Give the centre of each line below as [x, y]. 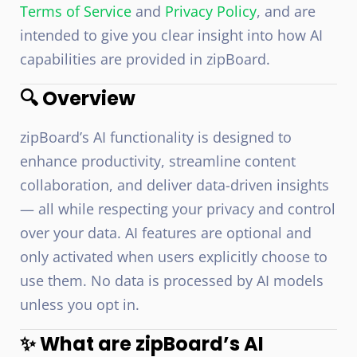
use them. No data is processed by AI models [172, 280]
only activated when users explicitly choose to [174, 257]
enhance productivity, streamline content [158, 161]
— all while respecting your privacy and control [178, 209]
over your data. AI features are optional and [166, 233]
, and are [286, 11]
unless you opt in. [80, 304]
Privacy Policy [211, 11]
